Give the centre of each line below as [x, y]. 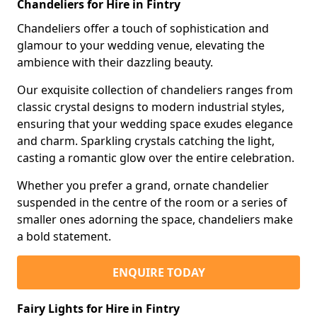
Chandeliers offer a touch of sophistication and [143, 28]
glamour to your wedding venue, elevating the [141, 45]
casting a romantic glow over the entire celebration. [156, 158]
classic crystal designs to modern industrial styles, [151, 107]
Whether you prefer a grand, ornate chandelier [143, 185]
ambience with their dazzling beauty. [115, 62]
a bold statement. [64, 236]
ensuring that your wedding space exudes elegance [155, 124]
